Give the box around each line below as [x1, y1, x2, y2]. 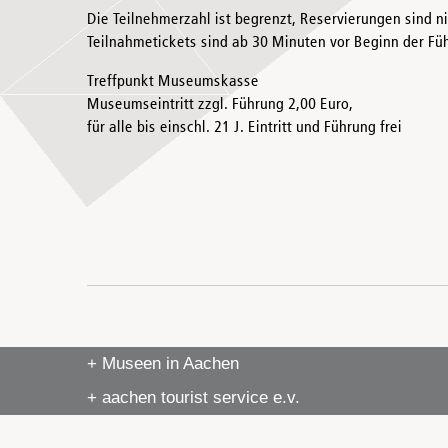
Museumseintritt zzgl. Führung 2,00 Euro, [87, 97, 353, 113]
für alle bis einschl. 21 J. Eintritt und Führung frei [87, 120, 402, 136]
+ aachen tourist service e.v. [87, 388, 300, 407]
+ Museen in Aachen [87, 354, 239, 373]
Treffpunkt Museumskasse [87, 74, 259, 90]
